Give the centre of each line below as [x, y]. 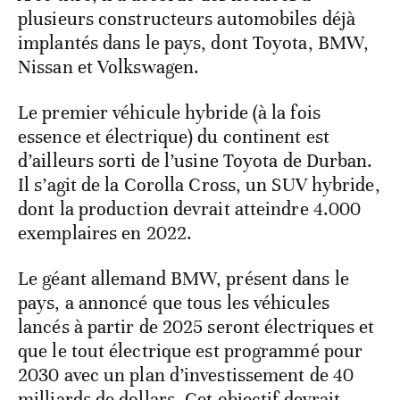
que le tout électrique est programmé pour [191, 351]
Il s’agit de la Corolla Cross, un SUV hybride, [199, 185]
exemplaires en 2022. [105, 233]
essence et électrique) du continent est [174, 137]
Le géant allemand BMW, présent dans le [183, 279]
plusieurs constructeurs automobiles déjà [187, 19]
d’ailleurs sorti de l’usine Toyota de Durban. [196, 161]
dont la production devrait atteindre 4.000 [190, 209]
